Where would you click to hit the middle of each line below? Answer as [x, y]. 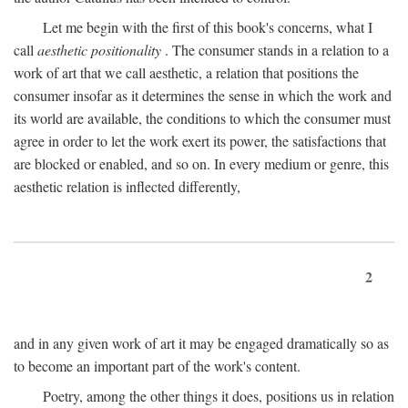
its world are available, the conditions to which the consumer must [202, 118]
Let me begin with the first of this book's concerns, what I [208, 27]
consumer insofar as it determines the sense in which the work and [203, 95]
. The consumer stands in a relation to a [275, 50]
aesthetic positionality [99, 50]
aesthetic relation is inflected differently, [127, 186]
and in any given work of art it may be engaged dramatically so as [201, 343]
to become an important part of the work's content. [157, 366]
